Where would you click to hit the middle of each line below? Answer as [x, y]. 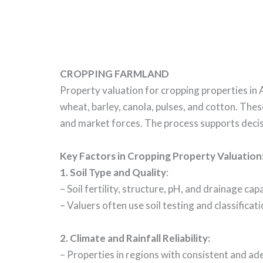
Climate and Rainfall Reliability [139, 238]
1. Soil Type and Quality [113, 173]
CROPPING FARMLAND [114, 74]
